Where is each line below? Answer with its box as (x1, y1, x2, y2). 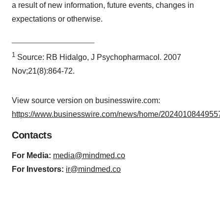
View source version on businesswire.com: (12, 96, 160, 105)
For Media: (12, 151, 51, 160)
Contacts (12, 130, 52, 141)
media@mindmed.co (53, 151, 125, 160)
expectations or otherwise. (12, 14, 103, 23)
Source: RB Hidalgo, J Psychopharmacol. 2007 (15, 53, 181, 62)
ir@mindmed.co (66, 165, 121, 174)
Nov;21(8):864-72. (12, 67, 75, 76)
